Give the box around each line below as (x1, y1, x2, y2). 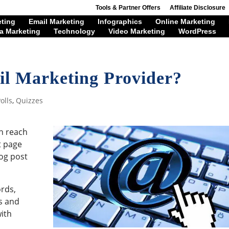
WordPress (178, 27, 216, 36)
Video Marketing (108, 27, 165, 36)
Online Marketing (155, 17, 215, 26)
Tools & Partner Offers (95, 4, 161, 11)
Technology (53, 27, 95, 36)
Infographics (98, 17, 142, 26)
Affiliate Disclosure (169, 4, 225, 11)
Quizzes (16, 96, 43, 106)
